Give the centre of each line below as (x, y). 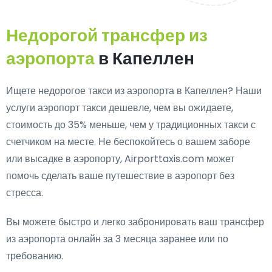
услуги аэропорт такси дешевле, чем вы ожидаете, (120, 108)
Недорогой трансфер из (107, 36)
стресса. (25, 193)
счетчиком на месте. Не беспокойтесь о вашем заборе (128, 142)
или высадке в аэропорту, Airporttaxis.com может (120, 159)
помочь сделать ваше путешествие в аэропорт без (120, 176)
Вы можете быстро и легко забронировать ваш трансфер (135, 222)
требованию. (35, 256)
